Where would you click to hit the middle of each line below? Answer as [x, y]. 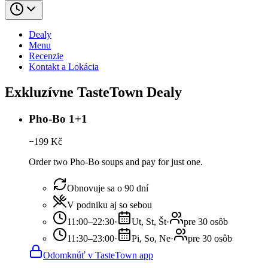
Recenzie [46, 56]
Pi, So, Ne [151, 239]
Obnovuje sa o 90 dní [108, 188]
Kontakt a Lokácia [64, 66]
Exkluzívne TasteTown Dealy [93, 92]
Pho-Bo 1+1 [58, 118]
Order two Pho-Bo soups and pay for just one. [116, 162]
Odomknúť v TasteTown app [98, 255]
